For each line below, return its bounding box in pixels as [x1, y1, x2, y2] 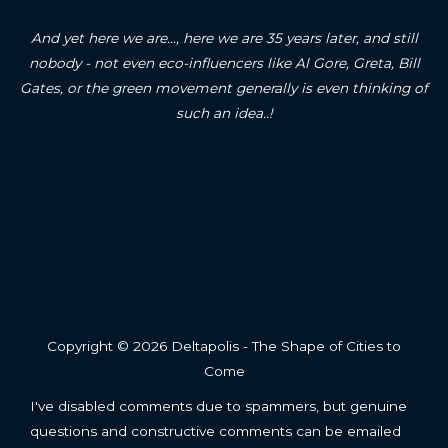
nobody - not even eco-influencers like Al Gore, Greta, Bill [28, 54, 420, 71]
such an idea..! [175, 104, 273, 121]
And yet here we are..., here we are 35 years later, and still [30, 29, 418, 46]
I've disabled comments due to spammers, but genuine [30, 397, 407, 414]
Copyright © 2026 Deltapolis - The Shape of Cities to [47, 337, 401, 354]
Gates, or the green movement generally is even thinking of [20, 79, 428, 96]
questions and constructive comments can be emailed [30, 422, 401, 439]
